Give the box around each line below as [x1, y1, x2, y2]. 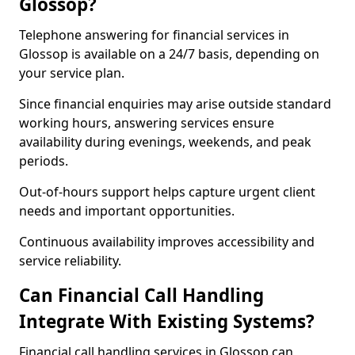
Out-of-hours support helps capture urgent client [19, 183, 315, 200]
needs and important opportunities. [19, 202, 235, 219]
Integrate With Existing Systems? [19, 309, 315, 334]
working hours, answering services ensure [19, 114, 274, 132]
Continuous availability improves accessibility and [19, 233, 315, 250]
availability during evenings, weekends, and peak [19, 133, 311, 151]
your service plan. [19, 64, 124, 82]
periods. [19, 152, 68, 170]
